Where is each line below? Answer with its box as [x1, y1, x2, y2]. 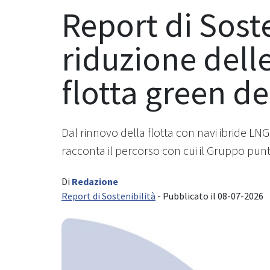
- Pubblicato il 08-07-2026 [155, 189, 263, 202]
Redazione [72, 175, 118, 187]
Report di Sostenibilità [61, 189, 155, 202]
